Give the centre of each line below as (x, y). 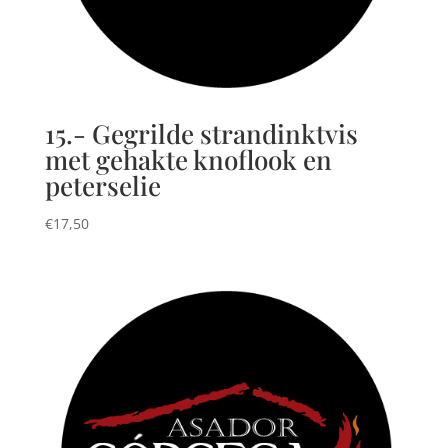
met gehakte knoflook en (188, 159)
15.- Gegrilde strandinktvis (201, 133)
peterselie (102, 185)
